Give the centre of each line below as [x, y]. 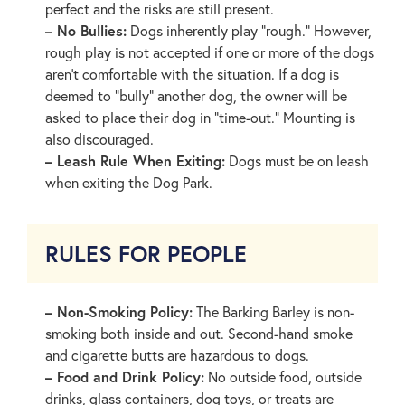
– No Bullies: [86, 30]
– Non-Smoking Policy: [119, 312]
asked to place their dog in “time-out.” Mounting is [200, 117]
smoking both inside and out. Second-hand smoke [199, 334]
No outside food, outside [283, 377]
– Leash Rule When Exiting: [135, 160]
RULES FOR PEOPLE [146, 254]
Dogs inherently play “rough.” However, [249, 30]
